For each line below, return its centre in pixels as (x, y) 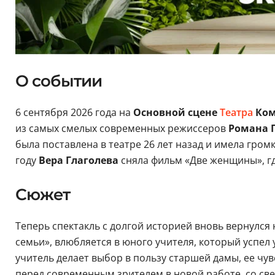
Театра (236, 112)
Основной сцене (176, 112)
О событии (59, 81)
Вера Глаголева (78, 160)
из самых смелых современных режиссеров (122, 128)
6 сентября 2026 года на (74, 112)
